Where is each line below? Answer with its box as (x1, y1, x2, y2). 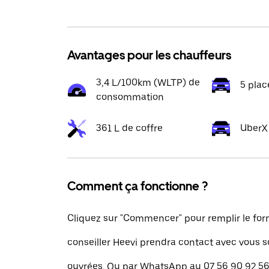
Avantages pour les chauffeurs (67, 48, 231, 62)
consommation (96, 91, 164, 103)
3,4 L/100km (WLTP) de (96, 77, 200, 88)
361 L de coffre (96, 122, 163, 134)
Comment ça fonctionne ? (67, 179, 208, 193)
